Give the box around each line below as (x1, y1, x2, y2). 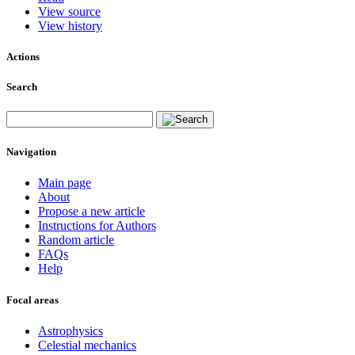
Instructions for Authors (38, 219, 156, 233)
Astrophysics (38, 323, 103, 338)
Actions (6, 50, 40, 63)
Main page (38, 176, 91, 190)
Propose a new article (38, 204, 145, 219)
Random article (38, 233, 114, 247)
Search (6, 80, 37, 93)
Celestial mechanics (38, 338, 136, 352)
